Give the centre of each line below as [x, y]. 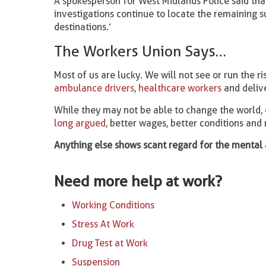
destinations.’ [83, 27]
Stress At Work [103, 224]
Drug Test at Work [110, 243]
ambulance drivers [94, 88]
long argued [80, 123]
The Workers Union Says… [140, 51]
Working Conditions [113, 205]
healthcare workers [180, 88]
